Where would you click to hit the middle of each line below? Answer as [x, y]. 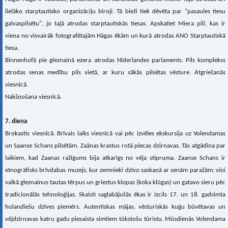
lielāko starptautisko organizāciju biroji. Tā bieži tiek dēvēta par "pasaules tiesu [115, 12]
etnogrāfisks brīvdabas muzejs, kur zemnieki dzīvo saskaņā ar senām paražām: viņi [115, 170]
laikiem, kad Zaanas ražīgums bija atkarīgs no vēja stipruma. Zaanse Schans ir [115, 158]
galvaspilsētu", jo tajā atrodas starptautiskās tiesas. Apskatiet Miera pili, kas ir [115, 24]
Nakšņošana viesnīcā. [33, 97]
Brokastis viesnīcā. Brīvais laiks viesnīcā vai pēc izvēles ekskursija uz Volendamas [115, 134]
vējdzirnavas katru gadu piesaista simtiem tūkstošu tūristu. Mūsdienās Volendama [115, 219]
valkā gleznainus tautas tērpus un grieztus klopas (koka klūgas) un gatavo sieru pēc [115, 183]
